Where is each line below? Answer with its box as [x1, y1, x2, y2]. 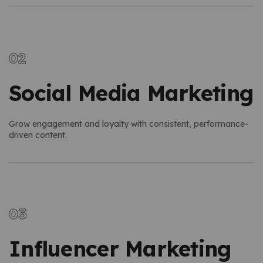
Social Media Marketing [9, 79, 254, 106]
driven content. [9, 129, 67, 140]
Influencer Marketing [9, 235, 231, 262]
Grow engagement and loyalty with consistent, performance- [9, 118, 248, 129]
